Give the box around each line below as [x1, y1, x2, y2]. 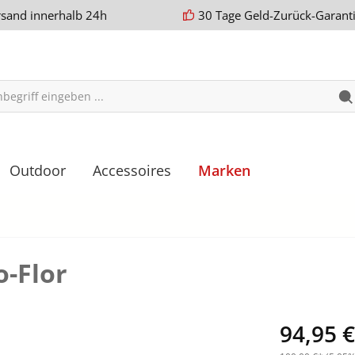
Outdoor [10, 160, 66, 180]
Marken [198, 160, 250, 180]
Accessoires [93, 160, 171, 180]
